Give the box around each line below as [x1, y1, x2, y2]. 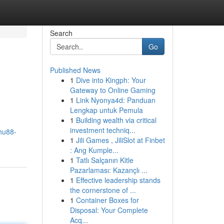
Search [49, 28, 72, 38]
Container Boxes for [75, 195, 139, 205]
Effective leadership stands [75, 175, 160, 185]
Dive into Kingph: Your [75, 75, 146, 85]
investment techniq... [69, 125, 135, 135]
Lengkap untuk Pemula [69, 105, 143, 115]
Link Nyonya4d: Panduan [75, 95, 155, 105]
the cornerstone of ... [69, 185, 136, 195]
